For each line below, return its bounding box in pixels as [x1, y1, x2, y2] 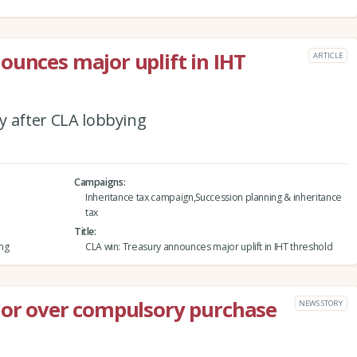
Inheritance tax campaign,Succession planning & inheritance [84, 190, 342, 204]
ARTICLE [313, 49, 343, 61]
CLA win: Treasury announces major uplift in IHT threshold [84, 239, 333, 253]
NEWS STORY [299, 297, 343, 308]
